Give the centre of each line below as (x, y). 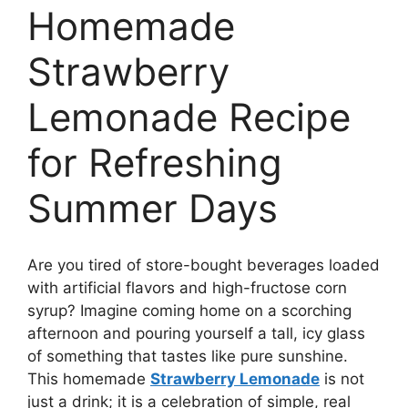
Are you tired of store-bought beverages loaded (204, 265)
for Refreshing (155, 162)
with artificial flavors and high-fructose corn (187, 288)
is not (342, 379)
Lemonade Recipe (189, 117)
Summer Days (153, 208)
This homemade (89, 379)
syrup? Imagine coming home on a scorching (189, 311)
